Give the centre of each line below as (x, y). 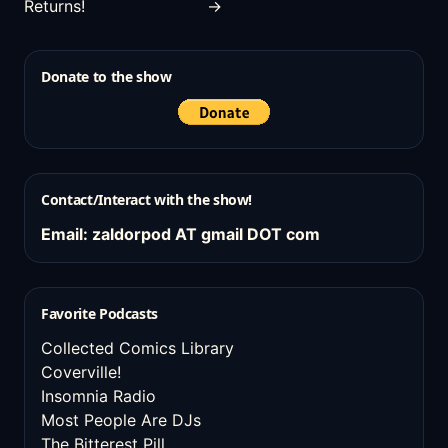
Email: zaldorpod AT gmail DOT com (180, 234)
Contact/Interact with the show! (147, 199)
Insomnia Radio (98, 396)
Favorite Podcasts (100, 313)
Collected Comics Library (137, 348)
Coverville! (81, 372)
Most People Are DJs (121, 420)
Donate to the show (106, 76)
